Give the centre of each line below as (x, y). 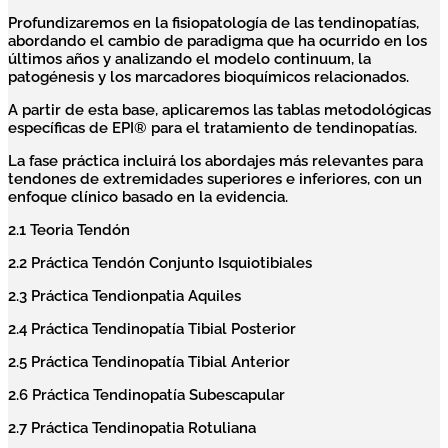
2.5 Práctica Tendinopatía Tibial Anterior (149, 362)
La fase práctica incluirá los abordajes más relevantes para (215, 161)
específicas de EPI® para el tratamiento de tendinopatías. (214, 128)
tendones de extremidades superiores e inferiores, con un (215, 179)
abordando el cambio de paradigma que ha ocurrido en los (217, 41)
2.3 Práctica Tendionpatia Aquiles (124, 296)
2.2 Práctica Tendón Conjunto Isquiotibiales (160, 263)
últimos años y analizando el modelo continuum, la (189, 59)
